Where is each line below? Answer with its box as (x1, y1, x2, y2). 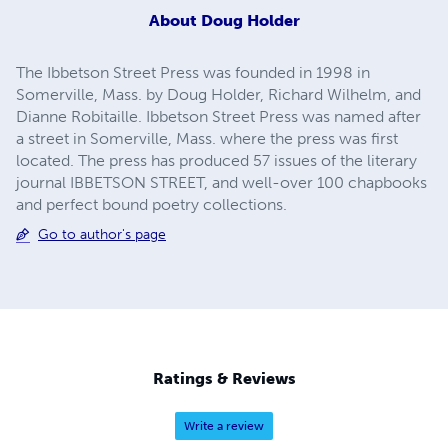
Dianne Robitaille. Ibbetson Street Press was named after (16, 106, 421, 126)
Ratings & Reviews (152, 369, 296, 389)
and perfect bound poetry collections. (16, 194, 287, 214)
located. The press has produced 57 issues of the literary (16, 150, 417, 170)
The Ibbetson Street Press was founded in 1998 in (16, 62, 370, 82)
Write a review (184, 419, 264, 434)
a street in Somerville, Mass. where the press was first (16, 128, 398, 148)
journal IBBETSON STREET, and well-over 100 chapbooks (16, 172, 427, 192)
